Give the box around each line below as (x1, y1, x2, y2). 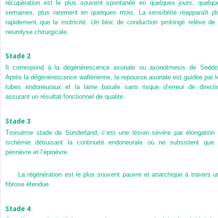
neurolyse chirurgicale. (5, 28, 69, 36)
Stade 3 (5, 117, 31, 125)
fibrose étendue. (5, 181, 51, 188)
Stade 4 (5, 204, 31, 213)
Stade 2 (5, 52, 31, 60)
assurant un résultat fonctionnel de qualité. (5, 93, 125, 101)
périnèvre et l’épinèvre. (5, 148, 69, 156)
